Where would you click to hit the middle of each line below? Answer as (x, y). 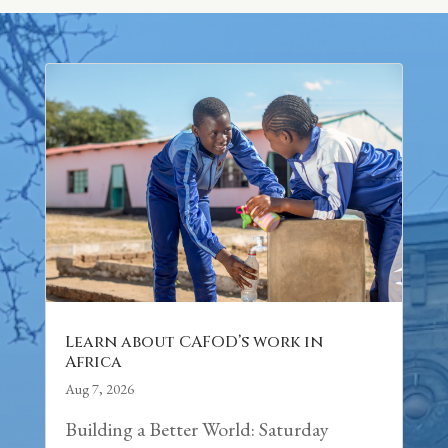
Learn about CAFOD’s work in (193, 341)
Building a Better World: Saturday (196, 428)
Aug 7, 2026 (99, 388)
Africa (93, 361)
